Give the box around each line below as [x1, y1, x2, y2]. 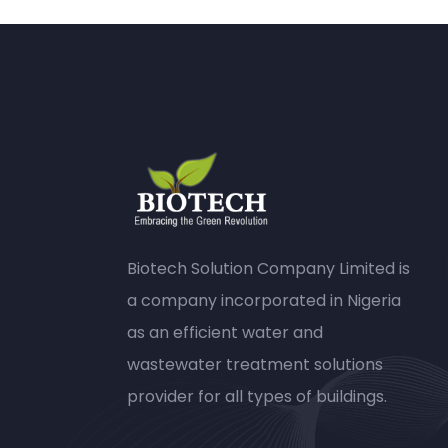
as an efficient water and [127, 320, 323, 344]
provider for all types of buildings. [127, 384, 387, 408]
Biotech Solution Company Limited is [127, 256, 410, 280]
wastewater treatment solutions [127, 352, 383, 376]
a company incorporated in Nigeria [127, 288, 401, 312]
